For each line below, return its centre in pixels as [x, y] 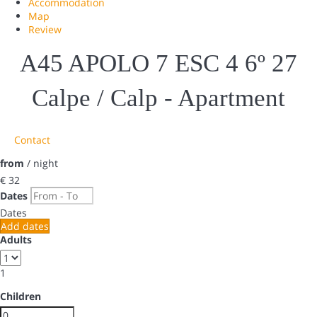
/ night [41, 163]
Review [45, 29]
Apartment [231, 98]
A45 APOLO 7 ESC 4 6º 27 [158, 63]
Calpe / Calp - [105, 98]
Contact [32, 139]
